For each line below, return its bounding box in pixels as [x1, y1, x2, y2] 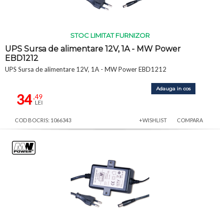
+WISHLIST [139, 116, 167, 123]
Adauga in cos [156, 85, 191, 92]
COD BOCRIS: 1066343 [15, 116, 71, 123]
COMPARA [177, 116, 203, 123]
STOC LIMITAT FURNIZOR [70, 31, 150, 39]
